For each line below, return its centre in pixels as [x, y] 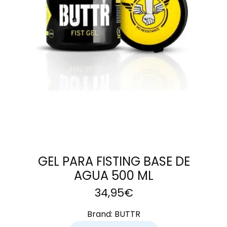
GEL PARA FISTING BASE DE [114, 162]
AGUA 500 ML [114, 176]
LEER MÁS [107, 6]
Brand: [101, 214]
